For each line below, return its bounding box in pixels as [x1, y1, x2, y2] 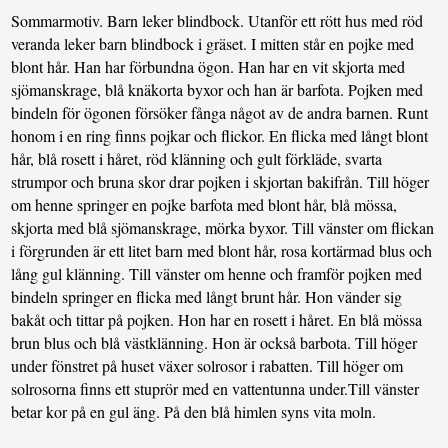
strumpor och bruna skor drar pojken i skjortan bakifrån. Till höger [11, 171, 430, 193]
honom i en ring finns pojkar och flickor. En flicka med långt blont [11, 125, 429, 147]
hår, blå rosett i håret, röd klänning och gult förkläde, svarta [11, 148, 383, 170]
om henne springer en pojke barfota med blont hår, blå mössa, [11, 194, 398, 216]
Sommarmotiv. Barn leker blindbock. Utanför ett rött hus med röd [11, 10, 424, 32]
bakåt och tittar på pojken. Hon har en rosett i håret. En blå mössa [11, 309, 423, 331]
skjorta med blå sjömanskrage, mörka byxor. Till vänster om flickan [11, 217, 435, 239]
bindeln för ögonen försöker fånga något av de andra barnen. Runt [11, 102, 429, 124]
